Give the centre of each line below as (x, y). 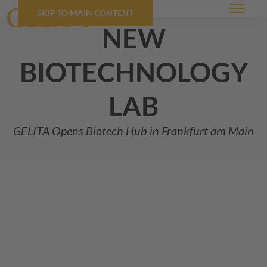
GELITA (31, 131)
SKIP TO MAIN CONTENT (86, 13)
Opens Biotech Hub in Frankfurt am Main (152, 131)
